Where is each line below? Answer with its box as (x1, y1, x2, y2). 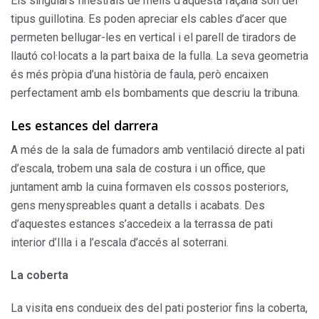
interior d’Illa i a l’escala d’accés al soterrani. (11, 235, 229, 249)
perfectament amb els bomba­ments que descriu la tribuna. (11, 85, 300, 100)
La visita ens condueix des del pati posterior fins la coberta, (11, 300, 308, 315)
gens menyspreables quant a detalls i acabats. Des (11, 198, 265, 212)
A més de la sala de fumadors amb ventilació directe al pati (11, 142, 305, 157)
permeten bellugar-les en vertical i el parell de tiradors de (11, 30, 296, 44)
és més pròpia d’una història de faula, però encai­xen (11, 67, 268, 81)
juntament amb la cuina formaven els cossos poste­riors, (11, 179, 288, 194)
